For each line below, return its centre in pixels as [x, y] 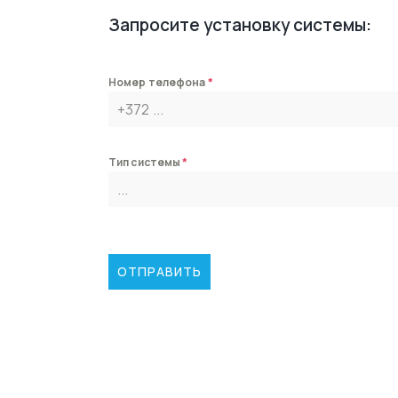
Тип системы [146, 162]
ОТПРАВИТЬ [159, 271]
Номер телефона [158, 82]
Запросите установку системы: [240, 24]
